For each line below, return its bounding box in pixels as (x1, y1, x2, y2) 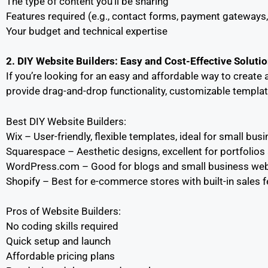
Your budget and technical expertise (6, 25, 167, 37)
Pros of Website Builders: (6, 205, 121, 217)
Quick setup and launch (6, 235, 111, 247)
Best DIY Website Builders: (6, 115, 126, 127)
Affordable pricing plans (6, 250, 115, 262)
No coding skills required (6, 220, 118, 232)
